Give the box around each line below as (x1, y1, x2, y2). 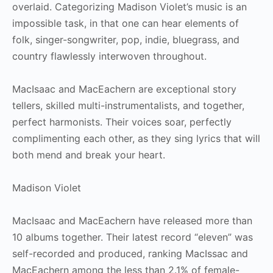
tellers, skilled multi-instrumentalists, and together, (12, 99, 244, 112)
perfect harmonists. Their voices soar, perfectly (12, 115, 232, 128)
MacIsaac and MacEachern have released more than (12, 214, 252, 227)
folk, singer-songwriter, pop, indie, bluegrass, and (12, 33, 239, 46)
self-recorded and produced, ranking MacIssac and (12, 247, 248, 260)
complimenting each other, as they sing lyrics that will (12, 132, 260, 144)
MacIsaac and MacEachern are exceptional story (12, 82, 236, 95)
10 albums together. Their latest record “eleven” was (12, 230, 253, 243)
